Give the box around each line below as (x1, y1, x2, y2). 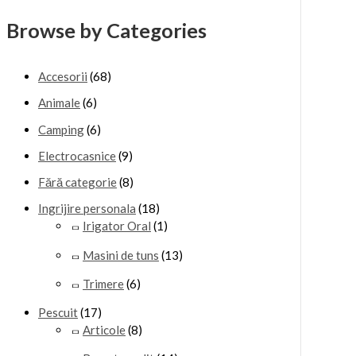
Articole (83, 323, 126, 338)
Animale (38, 95, 80, 110)
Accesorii (38, 69, 87, 84)
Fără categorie (38, 175, 117, 190)
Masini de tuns (83, 247, 159, 262)
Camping (38, 122, 84, 137)
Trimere (83, 276, 124, 291)
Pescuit (38, 305, 78, 320)
